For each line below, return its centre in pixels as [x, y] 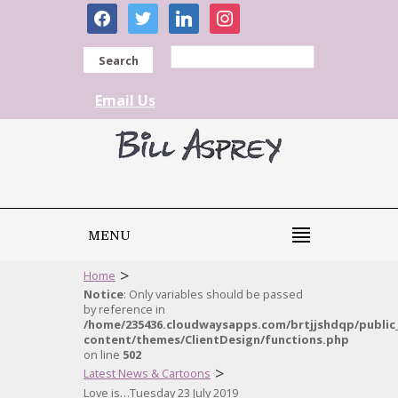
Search [118, 60]
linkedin [194, 12]
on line [103, 354]
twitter [149, 12]
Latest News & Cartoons [147, 373]
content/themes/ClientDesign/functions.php [216, 339]
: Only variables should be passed [213, 294]
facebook [117, 12]
